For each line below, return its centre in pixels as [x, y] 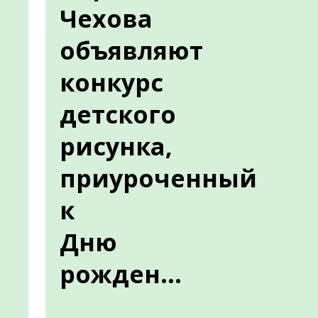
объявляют [131, 50]
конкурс [111, 82]
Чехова [106, 18]
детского [118, 114]
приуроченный [158, 178]
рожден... [121, 274]
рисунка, [116, 146]
